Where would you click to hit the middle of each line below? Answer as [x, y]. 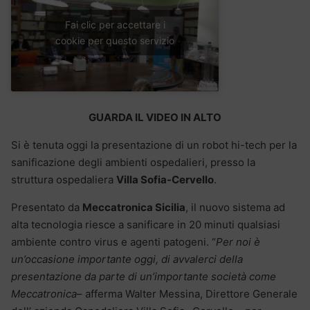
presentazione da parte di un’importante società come [144, 276]
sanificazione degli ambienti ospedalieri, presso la [133, 162]
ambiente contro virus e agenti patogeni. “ [113, 241]
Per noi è [238, 241]
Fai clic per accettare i [115, 25]
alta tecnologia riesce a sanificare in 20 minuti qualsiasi [146, 224]
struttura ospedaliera [64, 179]
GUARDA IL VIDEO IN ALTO [155, 117]
